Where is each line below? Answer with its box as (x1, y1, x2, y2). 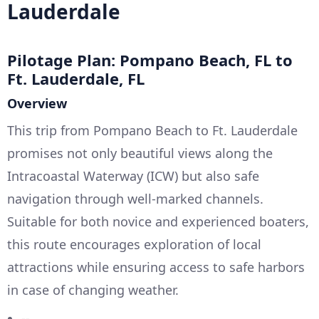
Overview (7, 95, 67, 113)
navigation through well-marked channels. (7, 190, 263, 208)
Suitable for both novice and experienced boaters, (7, 213, 309, 231)
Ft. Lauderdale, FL (7, 68, 145, 90)
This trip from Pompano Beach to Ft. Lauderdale (7, 122, 298, 140)
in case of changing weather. (7, 281, 179, 299)
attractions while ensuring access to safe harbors (7, 258, 305, 276)
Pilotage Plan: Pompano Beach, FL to (7, 49, 293, 71)
